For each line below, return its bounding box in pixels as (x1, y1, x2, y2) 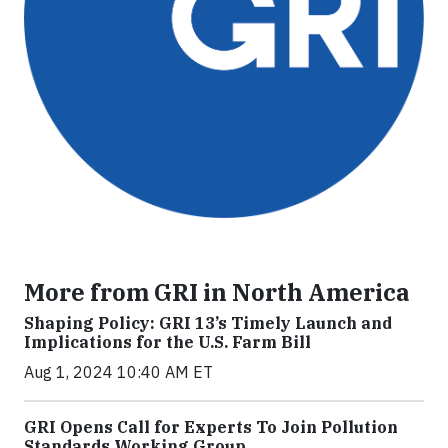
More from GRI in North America (24, 277, 410, 307)
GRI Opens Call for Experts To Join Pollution (24, 417, 398, 437)
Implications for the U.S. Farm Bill (24, 332, 311, 352)
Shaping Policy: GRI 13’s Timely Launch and (24, 313, 392, 333)
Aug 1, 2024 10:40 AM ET (24, 362, 213, 382)
